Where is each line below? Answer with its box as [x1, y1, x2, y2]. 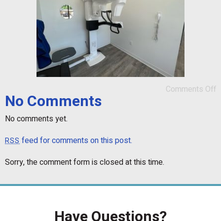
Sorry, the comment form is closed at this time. [5, 156, 164, 168]
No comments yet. [5, 113, 68, 125]
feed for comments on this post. [20, 135, 133, 147]
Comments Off [166, 83, 216, 95]
